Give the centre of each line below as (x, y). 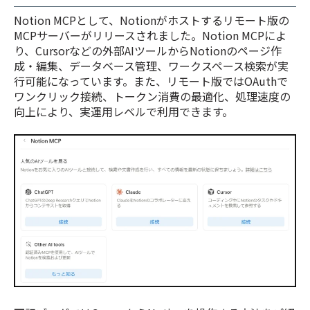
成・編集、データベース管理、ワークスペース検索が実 (151, 65)
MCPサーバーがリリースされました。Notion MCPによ (150, 35)
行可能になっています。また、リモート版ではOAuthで (151, 81)
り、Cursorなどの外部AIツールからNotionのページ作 (148, 50)
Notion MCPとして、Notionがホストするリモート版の (152, 20)
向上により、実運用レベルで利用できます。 (124, 111)
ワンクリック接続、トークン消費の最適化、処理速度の (152, 96)
